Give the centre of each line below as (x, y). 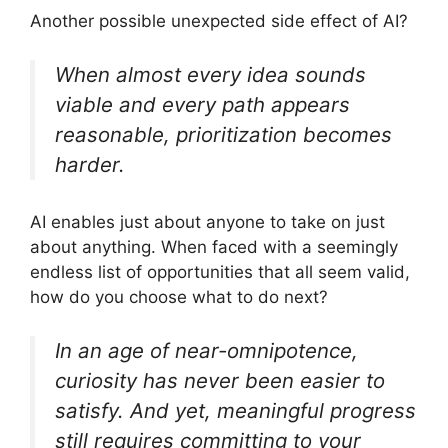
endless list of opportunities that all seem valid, (220, 272)
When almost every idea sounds (210, 74)
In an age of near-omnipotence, (206, 350)
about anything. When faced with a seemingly (214, 247)
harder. (90, 164)
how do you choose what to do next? (179, 297)
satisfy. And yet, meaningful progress (235, 410)
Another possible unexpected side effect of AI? (219, 21)
